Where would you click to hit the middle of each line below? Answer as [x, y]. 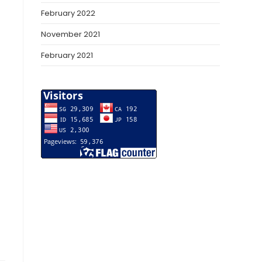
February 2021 [67, 55]
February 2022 [68, 13]
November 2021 [70, 34]
